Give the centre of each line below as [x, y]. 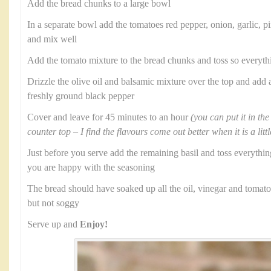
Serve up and [52, 224]
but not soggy [53, 203]
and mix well [52, 39]
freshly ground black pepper [81, 96]
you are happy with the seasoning [91, 168]
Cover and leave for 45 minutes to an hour [109, 117]
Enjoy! [93, 224]
